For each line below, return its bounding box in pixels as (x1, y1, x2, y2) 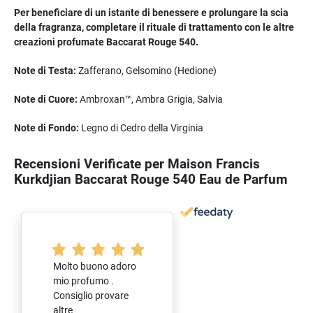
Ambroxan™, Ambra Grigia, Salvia (78, 93, 223, 105)
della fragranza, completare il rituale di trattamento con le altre (14, 21, 294, 33)
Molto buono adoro (53, 260, 136, 272)
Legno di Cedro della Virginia (79, 122, 203, 133)
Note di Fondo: (14, 122, 79, 133)
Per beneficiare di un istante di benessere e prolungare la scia (14, 6, 289, 18)
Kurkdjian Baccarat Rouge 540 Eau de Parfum (14, 171, 287, 187)
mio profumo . (53, 275, 114, 286)
